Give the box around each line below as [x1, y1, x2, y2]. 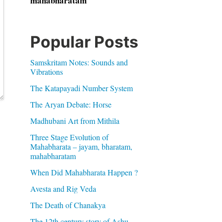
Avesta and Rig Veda [30, 183, 96, 194]
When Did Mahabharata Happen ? [30, 167, 138, 177]
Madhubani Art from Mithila [30, 115, 119, 126]
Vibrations [30, 66, 63, 77]
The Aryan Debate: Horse [30, 99, 111, 110]
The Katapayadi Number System [30, 83, 133, 93]
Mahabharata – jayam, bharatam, [30, 141, 132, 152]
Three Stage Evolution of [30, 132, 109, 142]
